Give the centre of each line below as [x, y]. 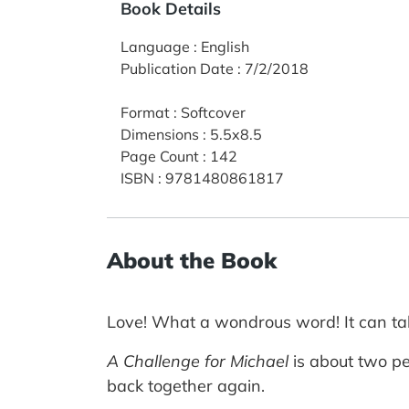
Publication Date [177, 68]
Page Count [160, 156]
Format [145, 112]
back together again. [186, 385]
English [225, 46]
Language [155, 46]
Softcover [213, 112]
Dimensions [160, 134]
